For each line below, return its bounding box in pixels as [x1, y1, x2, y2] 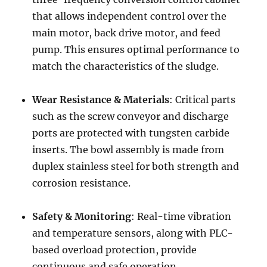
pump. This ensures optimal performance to [32, 44, 240, 55]
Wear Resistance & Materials [32, 94, 170, 105]
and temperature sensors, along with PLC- [32, 227, 234, 239]
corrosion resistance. [32, 177, 131, 189]
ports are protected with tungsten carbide [32, 127, 230, 139]
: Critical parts [169, 94, 236, 105]
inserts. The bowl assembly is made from [32, 144, 225, 156]
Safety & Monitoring [32, 210, 132, 222]
